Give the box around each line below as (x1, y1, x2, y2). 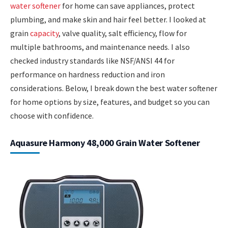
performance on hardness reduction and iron (10, 69, 165, 79)
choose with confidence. (10, 110, 94, 121)
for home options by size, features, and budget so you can (10, 96, 210, 107)
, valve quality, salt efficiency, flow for (59, 27, 187, 38)
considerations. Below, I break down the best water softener (10, 82, 217, 93)
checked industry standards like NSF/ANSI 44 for (10, 55, 175, 66)
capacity (30, 27, 59, 38)
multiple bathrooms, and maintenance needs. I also (10, 41, 190, 52)
